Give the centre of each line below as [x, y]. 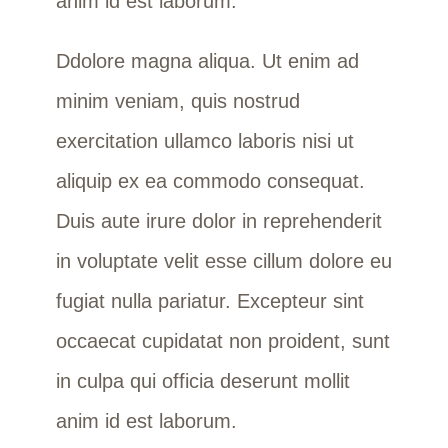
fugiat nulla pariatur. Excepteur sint [209, 300]
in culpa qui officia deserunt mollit [202, 380]
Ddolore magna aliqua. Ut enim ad [207, 60]
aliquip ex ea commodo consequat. [210, 180]
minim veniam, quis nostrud [177, 100]
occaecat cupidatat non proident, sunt [222, 340]
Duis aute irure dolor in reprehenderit [218, 220]
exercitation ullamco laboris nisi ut [204, 140]
